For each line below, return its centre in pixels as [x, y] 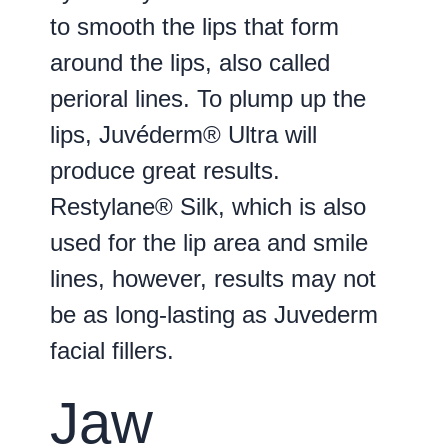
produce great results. [165, 170]
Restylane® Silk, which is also [208, 206]
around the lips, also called [190, 62]
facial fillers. [112, 350]
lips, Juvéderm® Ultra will [183, 134]
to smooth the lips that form [194, 26]
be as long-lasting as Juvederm [214, 314]
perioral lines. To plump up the [208, 98]
